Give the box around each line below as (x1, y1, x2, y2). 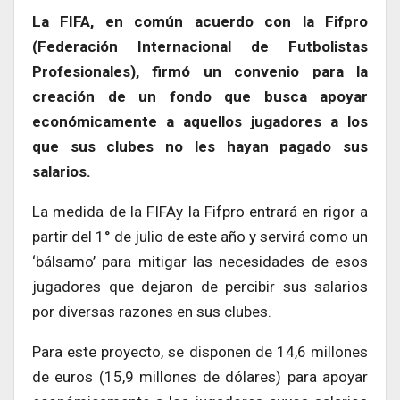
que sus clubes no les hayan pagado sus (32, 137, 368, 155)
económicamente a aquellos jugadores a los (32, 112, 368, 130)
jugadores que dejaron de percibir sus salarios (32, 277, 368, 296)
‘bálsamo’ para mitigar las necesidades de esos (32, 252, 368, 271)
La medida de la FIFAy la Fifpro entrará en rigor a (32, 202, 368, 221)
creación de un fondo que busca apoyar (32, 87, 368, 105)
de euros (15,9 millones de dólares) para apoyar (32, 367, 368, 386)
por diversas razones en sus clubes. (32, 302, 271, 321)
